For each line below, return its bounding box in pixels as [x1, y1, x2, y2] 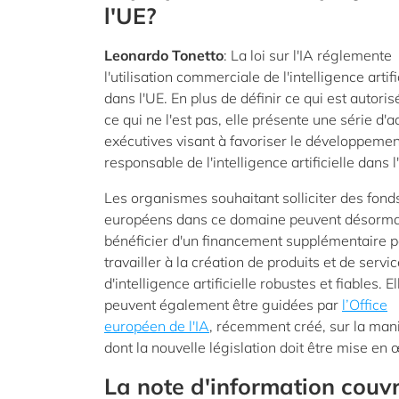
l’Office [342, 296, 387, 313]
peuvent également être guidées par [104, 296, 342, 313]
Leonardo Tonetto [104, 46, 224, 64]
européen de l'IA [104, 317, 209, 335]
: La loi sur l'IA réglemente [224, 46, 392, 64]
